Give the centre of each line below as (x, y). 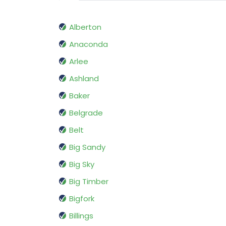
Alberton (85, 27)
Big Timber (89, 182)
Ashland (84, 79)
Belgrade (86, 113)
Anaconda (89, 44)
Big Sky (82, 164)
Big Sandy (87, 147)
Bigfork (82, 199)
